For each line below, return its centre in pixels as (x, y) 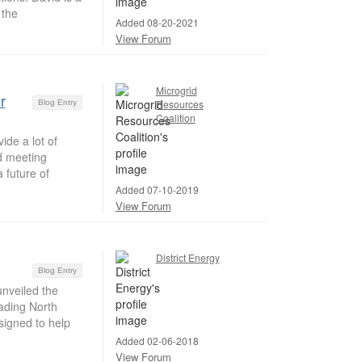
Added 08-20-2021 (157, 22)
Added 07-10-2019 (157, 189)
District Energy (187, 257)
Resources (179, 104)
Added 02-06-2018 (157, 341)
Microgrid (176, 90)
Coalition (175, 118)
